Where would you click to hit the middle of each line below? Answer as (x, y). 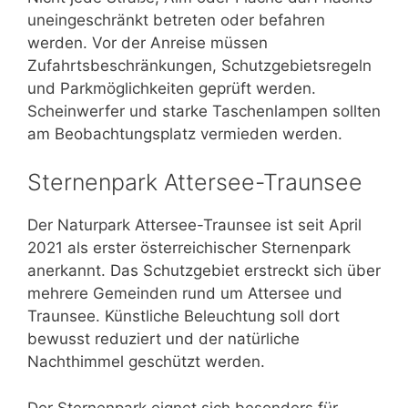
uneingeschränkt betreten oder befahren (176, 20)
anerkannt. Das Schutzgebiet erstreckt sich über (204, 271)
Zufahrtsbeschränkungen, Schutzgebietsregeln (199, 65)
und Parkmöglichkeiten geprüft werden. (172, 88)
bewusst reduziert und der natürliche (163, 339)
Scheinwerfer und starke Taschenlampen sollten (204, 111)
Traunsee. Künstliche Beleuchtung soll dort (184, 316)
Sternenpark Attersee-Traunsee (195, 183)
